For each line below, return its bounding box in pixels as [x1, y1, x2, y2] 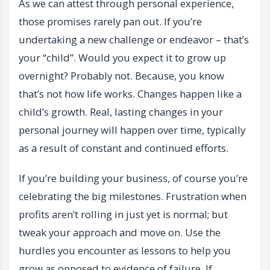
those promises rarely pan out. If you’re [19, 14, 202, 29]
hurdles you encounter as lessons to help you [19, 243, 231, 258]
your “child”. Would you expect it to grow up [19, 51, 226, 65]
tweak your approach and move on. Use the [19, 225, 221, 240]
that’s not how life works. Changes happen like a [19, 87, 242, 101]
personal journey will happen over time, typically [19, 123, 245, 137]
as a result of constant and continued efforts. [19, 141, 228, 155]
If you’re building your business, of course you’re [19, 171, 248, 186]
